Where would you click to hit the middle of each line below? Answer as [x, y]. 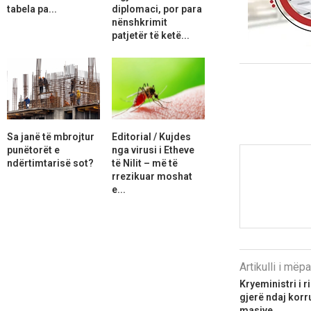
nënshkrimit [139, 22]
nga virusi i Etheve [153, 150]
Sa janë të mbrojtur [51, 136]
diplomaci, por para [157, 9]
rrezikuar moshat [152, 176]
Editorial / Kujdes [151, 136]
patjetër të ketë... [150, 35]
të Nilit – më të [144, 163]
